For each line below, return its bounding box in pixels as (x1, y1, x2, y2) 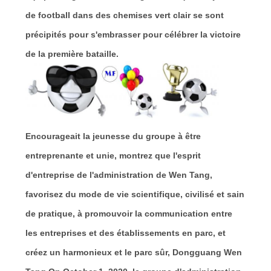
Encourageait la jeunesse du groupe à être (25, 131, 201, 141)
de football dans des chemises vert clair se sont (25, 10, 224, 20)
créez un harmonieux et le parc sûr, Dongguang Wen (25, 247, 242, 257)
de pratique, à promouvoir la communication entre (25, 208, 232, 218)
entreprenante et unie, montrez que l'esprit (25, 150, 201, 160)
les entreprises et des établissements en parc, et (25, 227, 226, 238)
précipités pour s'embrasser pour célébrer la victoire (25, 29, 241, 39)
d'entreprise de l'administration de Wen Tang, (25, 169, 212, 180)
